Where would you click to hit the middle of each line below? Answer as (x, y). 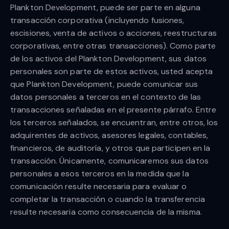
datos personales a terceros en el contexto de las (106, 97)
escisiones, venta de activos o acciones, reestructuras (114, 33)
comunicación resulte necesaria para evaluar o (99, 187)
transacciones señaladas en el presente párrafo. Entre (113, 110)
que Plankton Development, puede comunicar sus (104, 84)
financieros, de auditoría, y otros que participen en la (110, 148)
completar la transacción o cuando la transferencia (108, 199)
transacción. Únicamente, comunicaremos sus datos (109, 161)
